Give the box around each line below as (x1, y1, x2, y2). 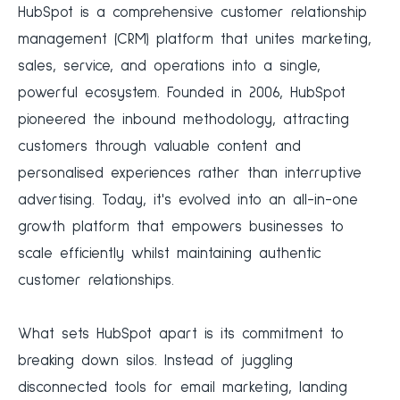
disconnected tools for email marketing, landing (18, 380, 347, 396)
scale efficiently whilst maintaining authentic (18, 246, 321, 262)
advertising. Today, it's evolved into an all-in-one (18, 193, 358, 209)
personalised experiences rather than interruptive (18, 166, 362, 182)
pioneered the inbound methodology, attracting (18, 112, 349, 129)
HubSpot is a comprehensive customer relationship (18, 5, 367, 21)
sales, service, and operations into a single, (18, 59, 321, 75)
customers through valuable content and (18, 139, 301, 155)
